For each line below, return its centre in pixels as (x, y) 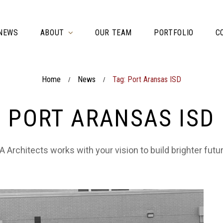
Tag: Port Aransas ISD (147, 79)
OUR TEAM (113, 33)
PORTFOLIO (174, 33)
